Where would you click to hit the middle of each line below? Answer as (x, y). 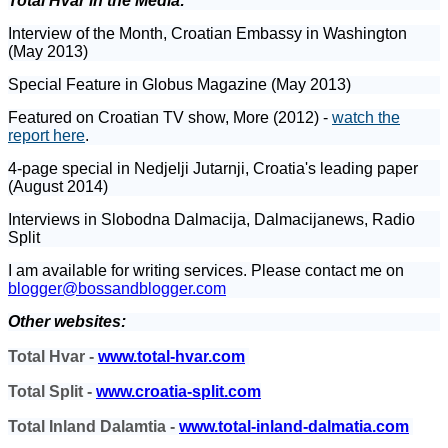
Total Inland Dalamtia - (93, 426)
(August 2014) (58, 186)
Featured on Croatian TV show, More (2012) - (170, 117)
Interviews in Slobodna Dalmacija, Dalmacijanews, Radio (211, 219)
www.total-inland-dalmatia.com (294, 426)
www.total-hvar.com (171, 356)
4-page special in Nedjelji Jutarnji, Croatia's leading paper (213, 168)
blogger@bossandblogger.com (117, 288)
